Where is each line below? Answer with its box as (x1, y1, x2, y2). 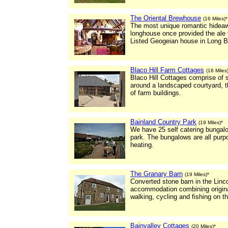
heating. (130, 141, 154, 149)
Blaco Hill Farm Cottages (130, 66, 204, 74)
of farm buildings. (130, 89, 181, 97)
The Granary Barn (130, 170, 183, 178)
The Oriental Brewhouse (130, 14, 201, 22)
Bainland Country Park (130, 118, 196, 126)
